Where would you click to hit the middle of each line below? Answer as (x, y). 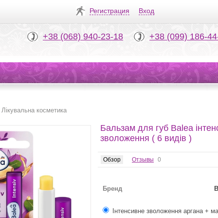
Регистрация (109, 11)
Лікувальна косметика (34, 110)
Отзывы (143, 160)
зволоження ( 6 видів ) (146, 138)
